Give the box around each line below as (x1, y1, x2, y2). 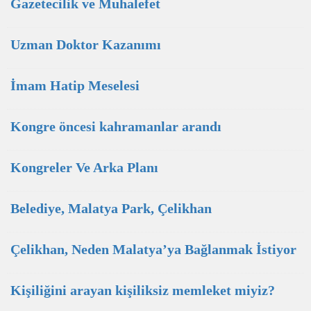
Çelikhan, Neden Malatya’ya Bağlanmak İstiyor (10, 242, 296, 257)
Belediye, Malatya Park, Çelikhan (10, 201, 212, 216)
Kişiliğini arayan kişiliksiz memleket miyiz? (10, 283, 275, 298)
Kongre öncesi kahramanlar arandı (10, 119, 221, 134)
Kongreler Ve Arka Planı (10, 160, 158, 175)
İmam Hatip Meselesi (10, 78, 140, 93)
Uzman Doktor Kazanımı (10, 37, 161, 52)
